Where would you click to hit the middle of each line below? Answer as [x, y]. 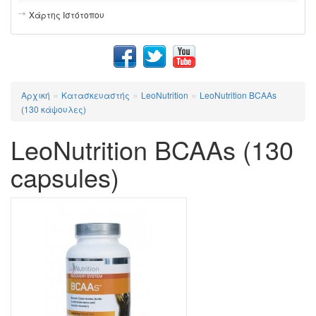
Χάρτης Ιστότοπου [67, 14]
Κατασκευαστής [96, 95]
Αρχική [36, 95]
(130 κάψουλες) [54, 109]
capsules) [65, 176]
